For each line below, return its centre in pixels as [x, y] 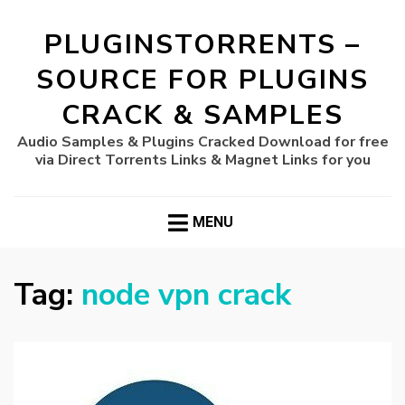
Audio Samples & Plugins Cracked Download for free [202, 142]
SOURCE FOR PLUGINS [202, 80]
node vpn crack [186, 295]
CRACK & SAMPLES [202, 115]
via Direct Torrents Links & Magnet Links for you [202, 160]
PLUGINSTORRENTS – [202, 45]
